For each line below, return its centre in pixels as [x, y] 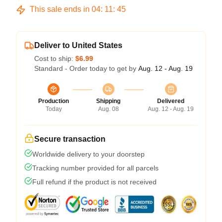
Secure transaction [70, 139]
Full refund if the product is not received [94, 182]
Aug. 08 [108, 109]
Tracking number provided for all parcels [95, 168]
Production [54, 101]
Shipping [108, 101]
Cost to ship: [55, 58]
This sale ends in [60, 9]
